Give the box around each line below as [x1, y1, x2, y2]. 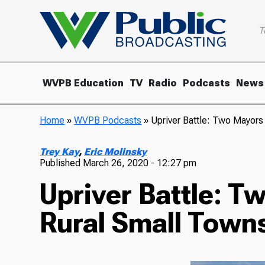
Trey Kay [40, 146, 79, 157]
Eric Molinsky [84, 146, 147, 157]
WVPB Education [43, 77, 124, 89]
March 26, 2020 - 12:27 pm [83, 157, 197, 169]
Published [40, 157, 83, 169]
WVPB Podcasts [74, 114, 142, 126]
